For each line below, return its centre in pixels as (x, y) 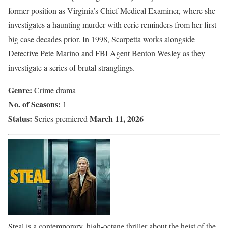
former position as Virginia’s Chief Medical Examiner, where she (112, 10)
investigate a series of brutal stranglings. (72, 67)
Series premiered (61, 118)
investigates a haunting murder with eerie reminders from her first (112, 24)
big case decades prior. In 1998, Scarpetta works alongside (102, 39)
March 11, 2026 (117, 118)
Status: (20, 118)
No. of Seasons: (34, 104)
